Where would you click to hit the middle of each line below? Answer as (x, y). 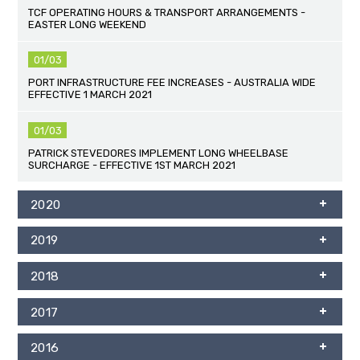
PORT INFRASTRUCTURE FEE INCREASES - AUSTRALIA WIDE (172, 83)
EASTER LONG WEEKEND (88, 24)
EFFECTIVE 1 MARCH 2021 (90, 95)
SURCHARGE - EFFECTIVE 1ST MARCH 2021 (132, 166)
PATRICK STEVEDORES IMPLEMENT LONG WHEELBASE (159, 153)
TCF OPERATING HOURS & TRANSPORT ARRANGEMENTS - (167, 12)
